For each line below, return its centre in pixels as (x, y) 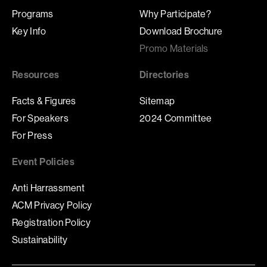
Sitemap (157, 101)
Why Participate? (176, 14)
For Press (32, 136)
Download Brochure (181, 31)
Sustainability (40, 240)
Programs (33, 14)
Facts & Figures (44, 101)
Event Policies (44, 162)
